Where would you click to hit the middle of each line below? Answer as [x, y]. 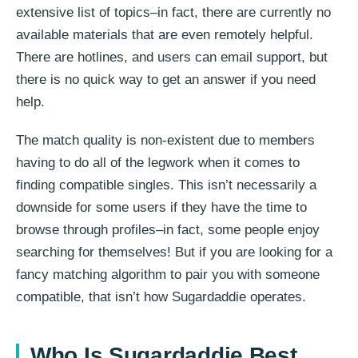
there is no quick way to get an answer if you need [166, 79]
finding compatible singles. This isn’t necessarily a [166, 185]
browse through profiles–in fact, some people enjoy [168, 229]
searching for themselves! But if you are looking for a [174, 252]
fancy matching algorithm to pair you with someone [168, 274]
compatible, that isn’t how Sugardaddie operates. [161, 296]
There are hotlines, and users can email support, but [172, 57]
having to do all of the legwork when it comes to [158, 162]
